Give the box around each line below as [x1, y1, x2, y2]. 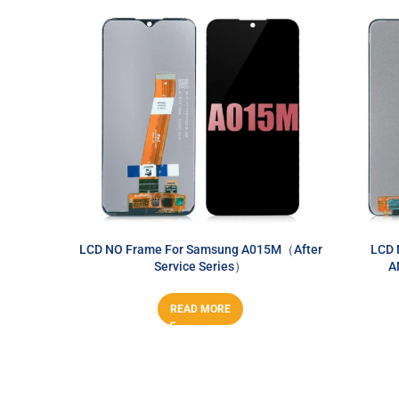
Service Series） [154, 258, 247, 273]
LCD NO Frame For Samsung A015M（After [78, 241, 322, 256]
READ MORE [170, 302, 231, 315]
